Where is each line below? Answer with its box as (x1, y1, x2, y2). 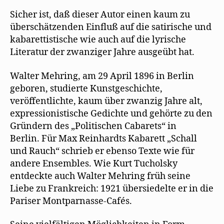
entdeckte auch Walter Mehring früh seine (10, 170, 190, 182)
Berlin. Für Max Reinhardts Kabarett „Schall (10, 132, 197, 144)
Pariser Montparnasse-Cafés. (10, 195, 132, 207)
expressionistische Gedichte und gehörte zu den (10, 107, 212, 119)
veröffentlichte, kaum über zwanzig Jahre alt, (10, 95, 202, 107)
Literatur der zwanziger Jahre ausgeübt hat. (10, 46, 194, 58)
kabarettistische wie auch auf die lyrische (10, 34, 186, 45)
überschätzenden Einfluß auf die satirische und (10, 21, 211, 33)
